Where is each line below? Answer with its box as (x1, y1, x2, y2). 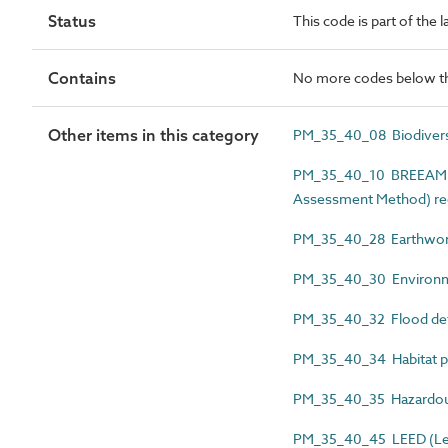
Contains (48, 68, 116, 88)
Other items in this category (48, 125, 259, 145)
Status (48, 11, 96, 31)
